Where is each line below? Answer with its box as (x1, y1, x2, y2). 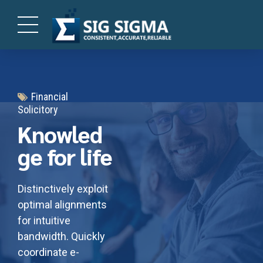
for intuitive (18, 214, 70, 227)
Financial (31, 90, 68, 103)
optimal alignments (18, 198, 107, 211)
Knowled (18, 119, 102, 149)
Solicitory (18, 103, 58, 116)
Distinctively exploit (18, 183, 108, 195)
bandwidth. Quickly (18, 230, 105, 243)
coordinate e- (18, 246, 79, 259)
